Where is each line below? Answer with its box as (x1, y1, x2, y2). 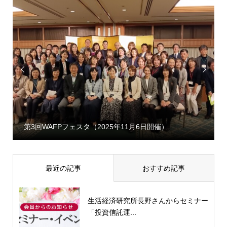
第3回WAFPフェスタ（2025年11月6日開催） (23, 123, 168, 131)
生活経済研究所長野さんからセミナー (87, 197, 208, 205)
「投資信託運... (87, 208, 136, 217)
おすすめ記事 (142, 164, 185, 172)
